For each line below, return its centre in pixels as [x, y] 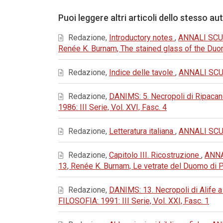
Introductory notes [142, 38]
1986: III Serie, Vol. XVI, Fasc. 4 [112, 107]
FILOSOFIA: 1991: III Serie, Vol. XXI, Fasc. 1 [134, 201]
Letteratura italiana [142, 131]
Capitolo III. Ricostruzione [155, 155]
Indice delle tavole [142, 72]
